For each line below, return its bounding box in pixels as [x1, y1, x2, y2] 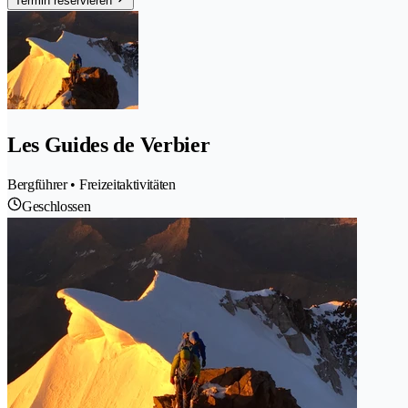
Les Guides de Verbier [7, 132, 210, 157]
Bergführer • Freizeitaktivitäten [7, 176, 176, 192]
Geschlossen [22, 198, 91, 214]
